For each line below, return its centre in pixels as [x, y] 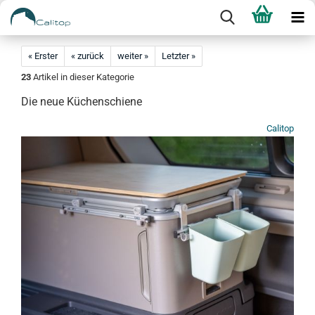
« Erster [43, 56]
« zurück [88, 56]
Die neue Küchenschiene [82, 102]
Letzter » [179, 56]
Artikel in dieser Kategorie [83, 77]
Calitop [280, 128]
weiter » [133, 56]
